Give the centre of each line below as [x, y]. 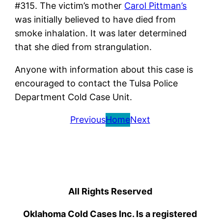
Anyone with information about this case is [104, 70]
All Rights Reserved [110, 192]
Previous [88, 120]
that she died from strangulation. [83, 47]
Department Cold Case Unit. [74, 97]
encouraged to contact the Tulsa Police [96, 83]
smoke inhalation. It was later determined [101, 33]
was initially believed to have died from [96, 20]
